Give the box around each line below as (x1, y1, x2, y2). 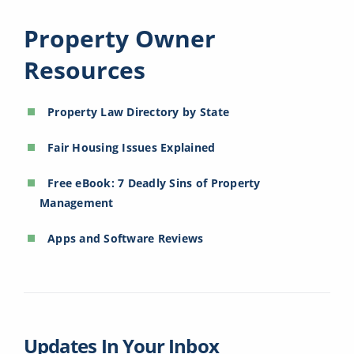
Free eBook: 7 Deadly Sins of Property (47, 175, 261, 191)
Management (40, 195, 114, 211)
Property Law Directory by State (47, 104, 230, 120)
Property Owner (24, 22, 216, 55)
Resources (24, 54, 145, 87)
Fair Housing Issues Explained (47, 140, 216, 156)
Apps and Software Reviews (47, 231, 204, 247)
